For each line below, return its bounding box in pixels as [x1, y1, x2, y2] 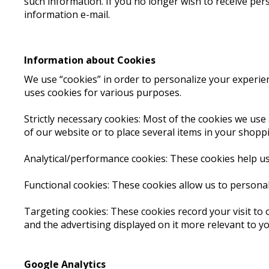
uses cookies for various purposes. [24, 86, 184, 99]
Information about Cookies [24, 53, 156, 67]
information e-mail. [24, 8, 113, 21]
